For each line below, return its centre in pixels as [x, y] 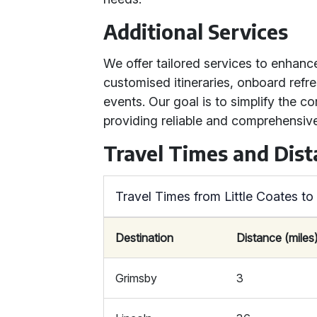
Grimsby [137, 278]
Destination [145, 238]
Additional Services [196, 31]
